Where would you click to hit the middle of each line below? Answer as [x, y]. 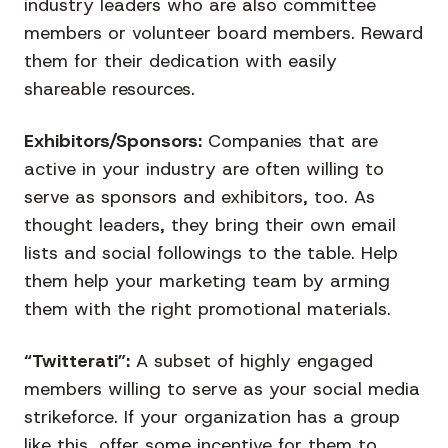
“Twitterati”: [80, 361]
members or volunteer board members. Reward [223, 33]
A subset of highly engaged [254, 361]
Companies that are [293, 141]
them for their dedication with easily [180, 61]
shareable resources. [109, 89]
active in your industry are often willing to [204, 169]
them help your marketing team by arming [207, 281]
